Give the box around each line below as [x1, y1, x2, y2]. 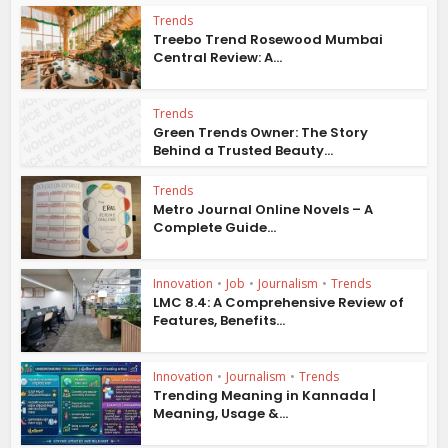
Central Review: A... [153, 48, 283, 67]
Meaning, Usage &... [153, 403, 289, 423]
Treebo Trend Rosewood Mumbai [153, 30, 384, 49]
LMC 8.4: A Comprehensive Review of [153, 293, 405, 312]
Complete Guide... [153, 218, 277, 238]
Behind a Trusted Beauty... [153, 140, 334, 160]
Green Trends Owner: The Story [153, 122, 369, 142]
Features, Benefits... [153, 311, 286, 330]
